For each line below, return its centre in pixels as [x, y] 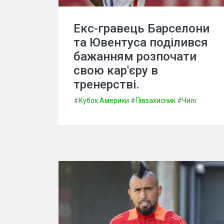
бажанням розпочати [135, 56]
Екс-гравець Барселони [141, 28]
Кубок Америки [104, 100]
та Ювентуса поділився [141, 42]
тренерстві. [106, 84]
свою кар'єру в [116, 70]
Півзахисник [155, 100]
